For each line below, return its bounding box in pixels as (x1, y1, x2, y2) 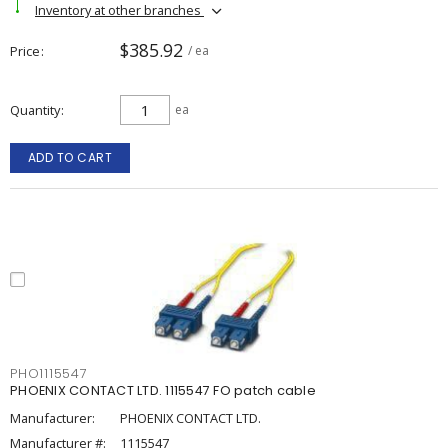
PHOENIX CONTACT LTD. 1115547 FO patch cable (10, 382, 316, 399)
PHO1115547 (10, 365, 88, 382)
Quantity (10, 101, 60, 119)
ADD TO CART (27, 149, 113, 166)
